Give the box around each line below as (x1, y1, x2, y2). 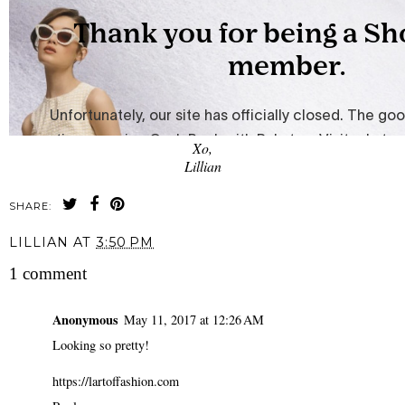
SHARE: (9, 199, 52, 212)
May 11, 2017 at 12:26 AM (124, 311, 264, 329)
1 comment (9, 263, 87, 283)
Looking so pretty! (52, 336, 149, 354)
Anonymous (52, 310, 118, 330)
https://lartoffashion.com (52, 372, 179, 391)
